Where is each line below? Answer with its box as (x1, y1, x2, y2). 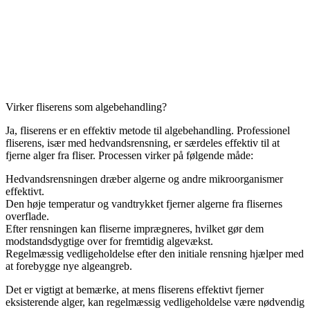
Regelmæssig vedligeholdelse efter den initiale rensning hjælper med (6, 247, 304, 259)
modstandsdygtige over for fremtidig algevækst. (6, 235, 213, 247)
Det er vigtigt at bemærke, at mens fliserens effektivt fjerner (6, 283, 264, 295)
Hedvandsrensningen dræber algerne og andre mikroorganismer (6, 172, 283, 185)
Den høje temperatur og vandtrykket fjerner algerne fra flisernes (6, 197, 282, 210)
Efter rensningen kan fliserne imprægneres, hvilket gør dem (6, 222, 264, 235)
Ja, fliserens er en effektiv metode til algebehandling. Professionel (6, 124, 290, 136)
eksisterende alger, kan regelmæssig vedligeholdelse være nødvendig (6, 295, 304, 308)
